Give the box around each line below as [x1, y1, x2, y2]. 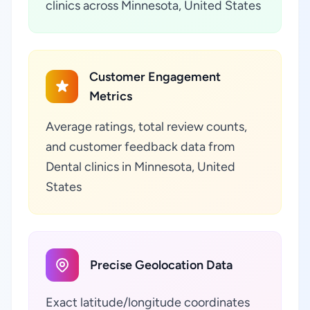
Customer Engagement [89, 69, 221, 84]
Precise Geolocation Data [90, 257, 232, 273]
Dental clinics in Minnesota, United [46, 159, 235, 174]
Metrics [89, 89, 133, 104]
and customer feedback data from [46, 139, 235, 154]
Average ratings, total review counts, [46, 119, 247, 134]
